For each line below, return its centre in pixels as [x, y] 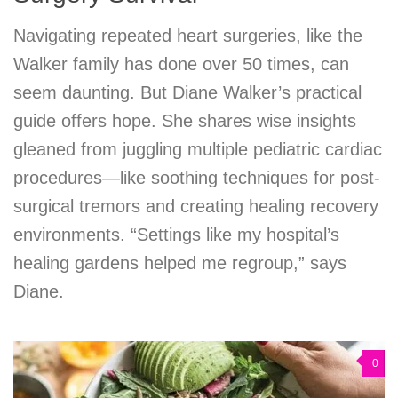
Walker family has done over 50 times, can [181, 64]
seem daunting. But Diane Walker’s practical [187, 93]
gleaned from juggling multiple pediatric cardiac [198, 150]
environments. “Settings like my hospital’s [176, 235]
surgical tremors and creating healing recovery [196, 207]
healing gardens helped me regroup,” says [180, 263]
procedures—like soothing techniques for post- [197, 178]
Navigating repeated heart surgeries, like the [188, 36]
